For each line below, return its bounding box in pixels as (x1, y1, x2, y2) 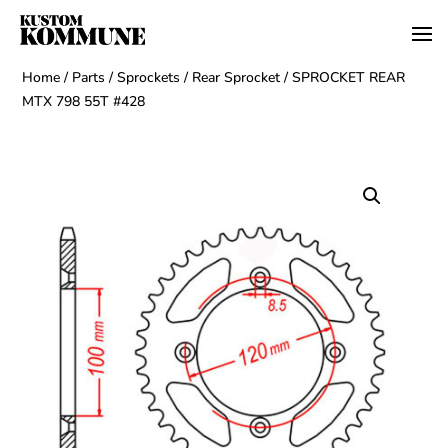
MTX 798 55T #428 (22, 91, 146, 111)
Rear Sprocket (192, 67, 281, 87)
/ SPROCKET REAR (280, 67, 406, 87)
